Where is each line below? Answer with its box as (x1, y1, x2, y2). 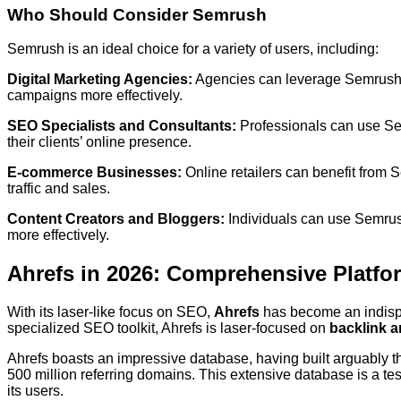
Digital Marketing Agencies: (7, 72, 192, 88)
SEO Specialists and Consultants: (7, 118, 236, 134)
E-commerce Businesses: (7, 165, 182, 181)
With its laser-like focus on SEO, (7, 304, 214, 320)
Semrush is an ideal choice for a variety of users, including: (7, 41, 379, 57)
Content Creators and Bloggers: (7, 211, 225, 227)
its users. (7, 383, 64, 399)
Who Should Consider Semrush (7, 4, 267, 24)
